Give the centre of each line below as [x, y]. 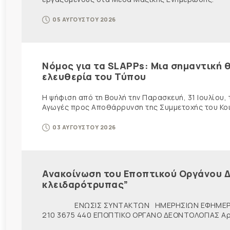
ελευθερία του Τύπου [94, 76]
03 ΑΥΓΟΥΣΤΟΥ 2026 [84, 127]
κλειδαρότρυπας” [85, 184]
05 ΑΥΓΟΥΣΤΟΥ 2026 [84, 19]
